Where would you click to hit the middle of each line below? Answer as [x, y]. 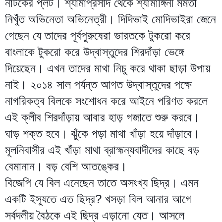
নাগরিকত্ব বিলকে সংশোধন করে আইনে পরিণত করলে [106, 101]
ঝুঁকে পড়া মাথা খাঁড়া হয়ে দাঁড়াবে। [135, 133]
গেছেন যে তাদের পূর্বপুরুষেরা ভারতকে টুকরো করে [98, 35]
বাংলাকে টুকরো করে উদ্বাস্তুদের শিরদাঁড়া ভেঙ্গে [94, 52]
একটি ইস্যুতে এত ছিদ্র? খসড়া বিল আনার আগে [98, 199]
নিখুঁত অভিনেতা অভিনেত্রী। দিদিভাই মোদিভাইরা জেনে [111, 19]
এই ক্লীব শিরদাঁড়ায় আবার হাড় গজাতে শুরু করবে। [102, 117]
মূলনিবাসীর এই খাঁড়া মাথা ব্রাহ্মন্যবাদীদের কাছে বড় [102, 150]
